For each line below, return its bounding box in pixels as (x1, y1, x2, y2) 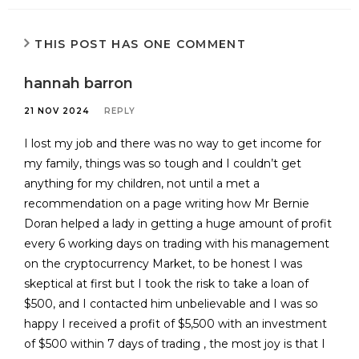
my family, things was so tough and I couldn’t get (24, 156, 301, 171)
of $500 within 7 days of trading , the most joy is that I (24, 337, 325, 352)
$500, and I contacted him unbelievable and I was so (24, 296, 318, 312)
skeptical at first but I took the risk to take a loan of (24, 276, 309, 292)
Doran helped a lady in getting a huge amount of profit (24, 216, 332, 232)
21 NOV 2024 (24, 106, 89, 117)
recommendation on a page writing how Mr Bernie (24, 196, 309, 212)
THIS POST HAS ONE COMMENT (34, 37, 246, 52)
